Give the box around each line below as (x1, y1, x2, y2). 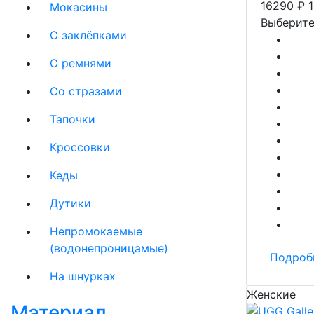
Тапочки (50, 112, 95, 126)
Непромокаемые (50, 224, 142, 238)
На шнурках (50, 269, 116, 283)
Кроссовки (50, 140, 110, 154)
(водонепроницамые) (50, 241, 168, 255)
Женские (247, 287, 296, 301)
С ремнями (50, 56, 111, 70)
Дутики (50, 196, 91, 210)
